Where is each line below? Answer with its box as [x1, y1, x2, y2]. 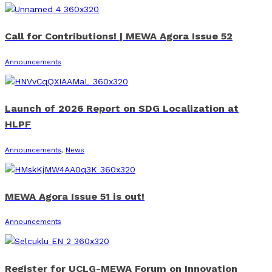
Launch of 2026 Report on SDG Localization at [5, 103, 239, 115]
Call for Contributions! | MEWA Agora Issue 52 [5, 30, 233, 42]
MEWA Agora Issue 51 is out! [5, 190, 144, 202]
